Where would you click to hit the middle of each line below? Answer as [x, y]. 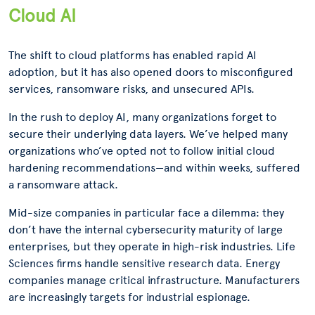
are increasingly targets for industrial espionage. [129, 297]
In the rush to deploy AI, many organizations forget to [142, 117]
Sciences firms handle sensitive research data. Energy [144, 263]
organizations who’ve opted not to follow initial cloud [142, 151]
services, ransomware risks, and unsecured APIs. [131, 89]
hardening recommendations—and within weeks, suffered [154, 168]
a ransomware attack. [63, 185]
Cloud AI [42, 15]
